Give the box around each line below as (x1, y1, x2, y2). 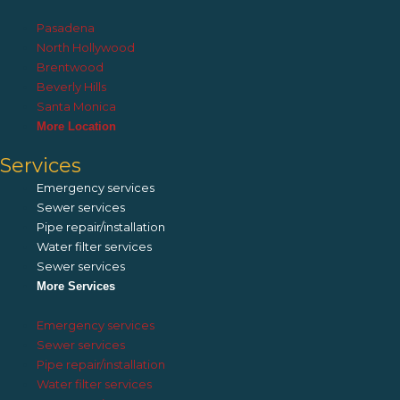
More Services (37, 279, 116, 294)
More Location (37, 119, 117, 133)
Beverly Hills (37, 79, 107, 94)
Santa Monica (37, 98, 117, 113)
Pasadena (37, 20, 96, 35)
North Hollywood (37, 39, 136, 54)
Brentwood (37, 59, 104, 74)
